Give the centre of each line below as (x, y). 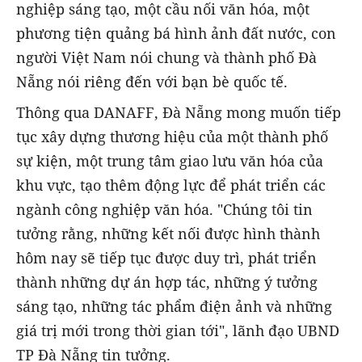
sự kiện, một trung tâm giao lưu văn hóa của (170, 161)
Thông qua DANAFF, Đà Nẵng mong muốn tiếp (179, 113)
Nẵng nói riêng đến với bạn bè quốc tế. (152, 82)
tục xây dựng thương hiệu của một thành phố (172, 137)
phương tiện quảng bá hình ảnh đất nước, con (176, 34)
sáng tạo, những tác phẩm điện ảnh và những (174, 307)
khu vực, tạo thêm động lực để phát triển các (171, 185)
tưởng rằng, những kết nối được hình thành (168, 234)
